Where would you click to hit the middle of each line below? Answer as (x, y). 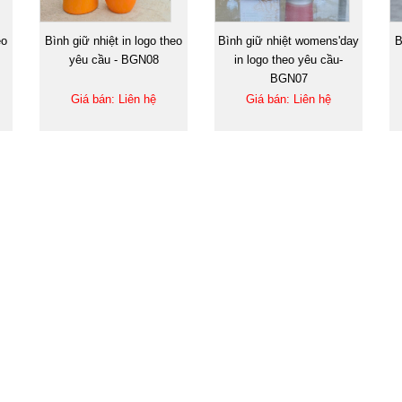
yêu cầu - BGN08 (114, 59)
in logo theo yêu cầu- (288, 59)
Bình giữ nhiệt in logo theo (114, 40)
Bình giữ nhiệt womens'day (288, 40)
